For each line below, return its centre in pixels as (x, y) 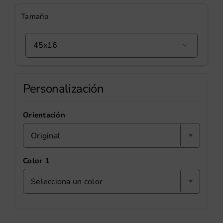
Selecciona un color (67, 182)
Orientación (44, 115)
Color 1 (36, 161)
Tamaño (35, 17)
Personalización (63, 89)
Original (46, 136)
